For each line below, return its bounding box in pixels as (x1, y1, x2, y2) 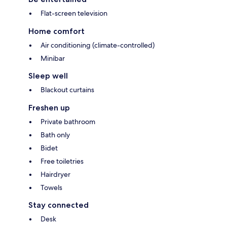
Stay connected (28, 200, 89, 210)
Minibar (41, 54, 65, 63)
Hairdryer (41, 170, 70, 179)
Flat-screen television (41, 9, 107, 18)
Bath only (41, 130, 70, 140)
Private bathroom (41, 117, 95, 127)
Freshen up (28, 103, 70, 113)
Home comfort (28, 26, 85, 36)
